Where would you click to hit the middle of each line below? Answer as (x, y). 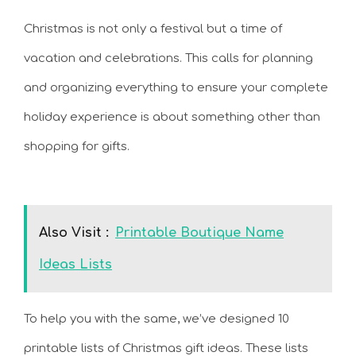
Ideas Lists (75, 265)
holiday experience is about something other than (172, 117)
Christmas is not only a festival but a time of (153, 29)
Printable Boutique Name (199, 233)
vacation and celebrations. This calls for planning (168, 58)
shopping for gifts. (77, 146)
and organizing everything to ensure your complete (176, 87)
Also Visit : (74, 233)
